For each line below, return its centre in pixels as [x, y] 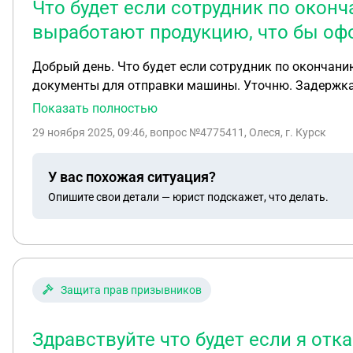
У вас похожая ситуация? [132, 176]
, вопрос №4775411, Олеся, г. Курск [236, 132]
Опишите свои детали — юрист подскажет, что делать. [188, 197]
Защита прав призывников [131, 290]
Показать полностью [95, 108]
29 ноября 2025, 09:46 [89, 132]
